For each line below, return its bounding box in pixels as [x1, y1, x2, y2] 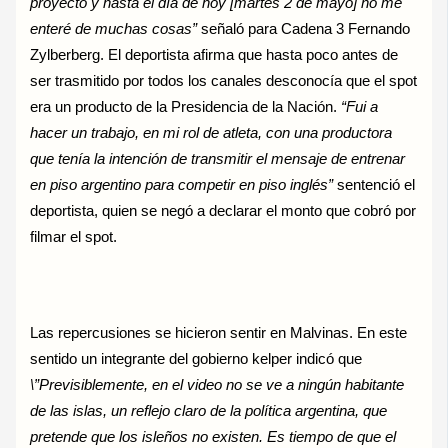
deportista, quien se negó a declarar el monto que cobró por [30, 202, 417, 219]
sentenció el [333, 176, 416, 193]
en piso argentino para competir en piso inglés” [30, 176, 334, 193]
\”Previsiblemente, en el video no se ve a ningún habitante [30, 376, 405, 393]
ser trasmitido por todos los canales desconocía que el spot [30, 72, 418, 89]
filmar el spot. [30, 228, 118, 245]
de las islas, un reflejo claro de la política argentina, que [30, 402, 388, 419]
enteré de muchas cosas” [30, 20, 198, 37]
